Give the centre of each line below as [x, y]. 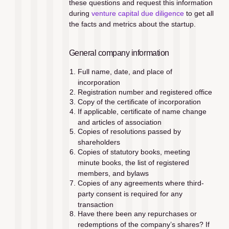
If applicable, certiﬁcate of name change [142, 111]
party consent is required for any [130, 193]
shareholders [99, 142]
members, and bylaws [113, 173]
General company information [119, 53]
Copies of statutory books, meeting [134, 152]
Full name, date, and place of [125, 72]
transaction [95, 204]
